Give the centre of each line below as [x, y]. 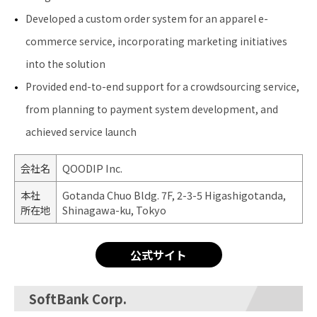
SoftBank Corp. [78, 299]
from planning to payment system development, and [152, 109]
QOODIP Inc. [92, 168]
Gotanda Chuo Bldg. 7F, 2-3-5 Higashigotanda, [174, 195]
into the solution [65, 64]
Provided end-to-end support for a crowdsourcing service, [162, 87]
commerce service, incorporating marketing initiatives [156, 41]
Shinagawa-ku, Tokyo [114, 210]
